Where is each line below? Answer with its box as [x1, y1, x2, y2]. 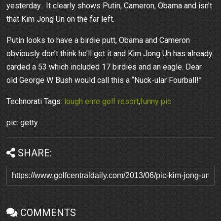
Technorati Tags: [6, 97, 65, 107]
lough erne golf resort [64, 97, 139, 107]
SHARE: [18, 147, 52, 159]
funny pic [140, 97, 172, 107]
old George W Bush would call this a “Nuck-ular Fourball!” [6, 75, 202, 85]
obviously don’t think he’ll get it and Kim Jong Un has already [6, 49, 213, 59]
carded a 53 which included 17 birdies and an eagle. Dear [6, 62, 202, 72]
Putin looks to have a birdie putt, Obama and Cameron [6, 36, 190, 45]
